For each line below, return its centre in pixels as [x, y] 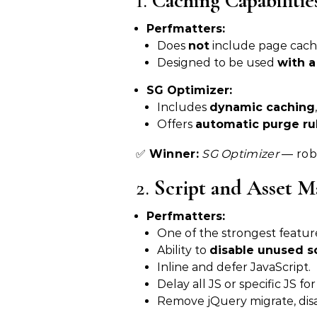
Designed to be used [217, 63]
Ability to [183, 250]
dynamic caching [262, 108]
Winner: [174, 154]
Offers [176, 125]
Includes [183, 108]
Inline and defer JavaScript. [234, 267]
